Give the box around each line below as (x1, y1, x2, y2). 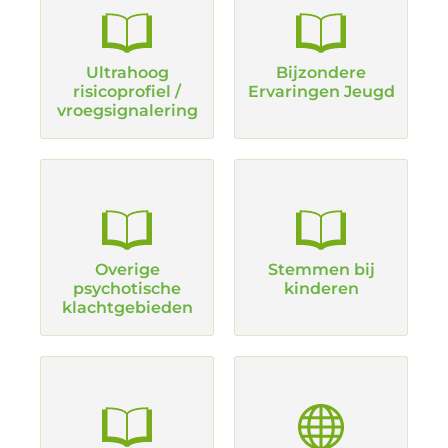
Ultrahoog (85, 63, 169, 82)
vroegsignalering (56, 101, 198, 120)
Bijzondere (276, 63, 366, 82)
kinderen (283, 279, 359, 298)
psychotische (73, 279, 181, 298)
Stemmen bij (267, 260, 375, 279)
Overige (94, 260, 160, 279)
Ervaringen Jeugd (247, 82, 395, 101)
